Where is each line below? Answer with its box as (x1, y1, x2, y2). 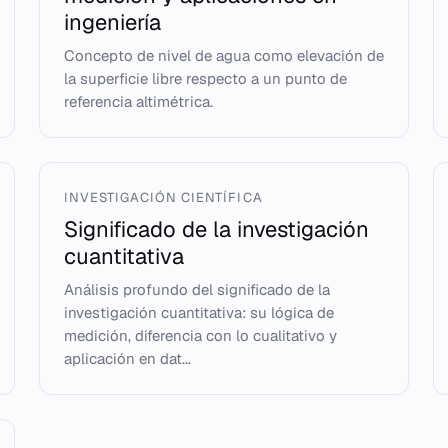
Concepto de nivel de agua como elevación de (63, 46, 384, 65)
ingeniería (63, 8, 161, 36)
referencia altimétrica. (63, 92, 213, 111)
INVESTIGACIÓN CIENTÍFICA (63, 189, 263, 206)
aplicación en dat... (63, 349, 191, 368)
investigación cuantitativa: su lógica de (63, 303, 334, 322)
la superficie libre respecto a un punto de (63, 69, 347, 88)
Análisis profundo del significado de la (63, 280, 330, 299)
